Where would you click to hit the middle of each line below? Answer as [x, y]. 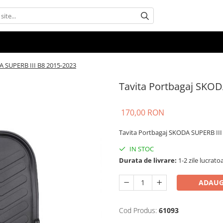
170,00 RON [143, 112]
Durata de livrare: [148, 160]
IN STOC [141, 149]
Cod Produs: [138, 210]
